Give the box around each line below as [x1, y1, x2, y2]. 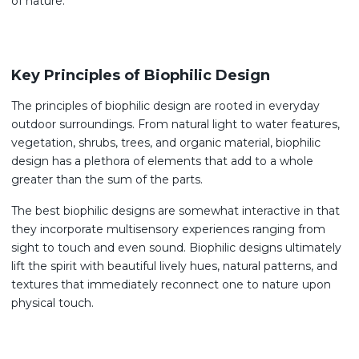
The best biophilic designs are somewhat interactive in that [11, 204, 340, 218]
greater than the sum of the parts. [11, 172, 206, 187]
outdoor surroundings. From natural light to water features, [11, 117, 340, 131]
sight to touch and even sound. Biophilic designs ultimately [11, 240, 341, 255]
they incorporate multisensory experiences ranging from [11, 222, 325, 236]
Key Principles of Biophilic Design [11, 67, 270, 84]
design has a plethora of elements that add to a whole [11, 154, 313, 168]
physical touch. [11, 296, 94, 310]
